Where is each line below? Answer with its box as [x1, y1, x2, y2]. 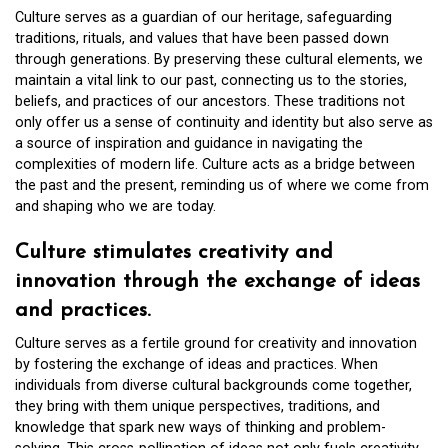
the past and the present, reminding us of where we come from [15, 176, 429, 194]
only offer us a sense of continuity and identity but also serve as [15, 113, 433, 131]
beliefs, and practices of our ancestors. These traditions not [15, 92, 405, 110]
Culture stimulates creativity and [15, 242, 333, 264]
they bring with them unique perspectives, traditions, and [15, 398, 380, 416]
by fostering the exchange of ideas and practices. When [15, 356, 378, 374]
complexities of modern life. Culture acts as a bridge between [15, 155, 415, 173]
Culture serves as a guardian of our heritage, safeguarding [15, 8, 392, 26]
